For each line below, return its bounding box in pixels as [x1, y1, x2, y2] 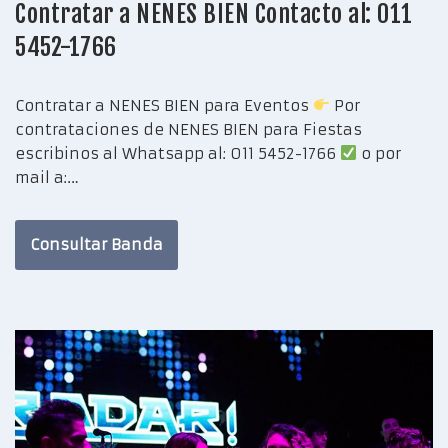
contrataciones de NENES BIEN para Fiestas [15, 119, 362, 139]
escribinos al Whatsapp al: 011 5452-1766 [15, 143, 340, 163]
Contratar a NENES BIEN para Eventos [15, 95, 313, 115]
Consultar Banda [30, 234, 163, 254]
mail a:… [15, 167, 84, 187]
